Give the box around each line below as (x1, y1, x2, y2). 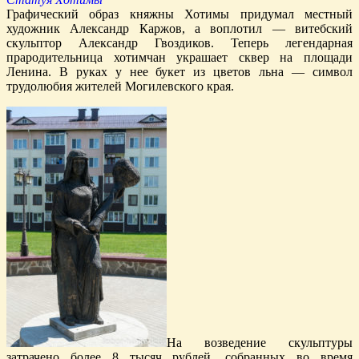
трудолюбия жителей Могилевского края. (6, 79, 234, 93)
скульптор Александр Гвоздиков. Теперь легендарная (6, 35, 353, 50)
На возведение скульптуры (167, 335, 353, 349)
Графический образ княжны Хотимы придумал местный (6, 6, 353, 21)
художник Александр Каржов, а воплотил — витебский (6, 21, 353, 35)
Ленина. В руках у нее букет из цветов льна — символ (6, 64, 353, 79)
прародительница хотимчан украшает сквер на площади (6, 50, 353, 64)
